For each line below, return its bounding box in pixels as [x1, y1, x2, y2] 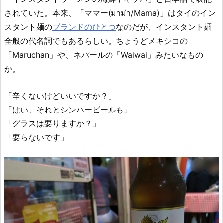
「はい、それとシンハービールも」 [4, 104, 132, 114]
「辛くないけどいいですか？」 [4, 90, 116, 101]
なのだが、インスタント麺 [116, 22, 212, 32]
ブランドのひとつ [52, 22, 116, 32]
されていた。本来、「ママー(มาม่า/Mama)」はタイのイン [4, 8, 216, 18]
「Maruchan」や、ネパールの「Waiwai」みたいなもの [4, 50, 203, 60]
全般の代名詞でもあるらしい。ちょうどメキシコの [4, 36, 188, 46]
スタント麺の [4, 22, 52, 32]
